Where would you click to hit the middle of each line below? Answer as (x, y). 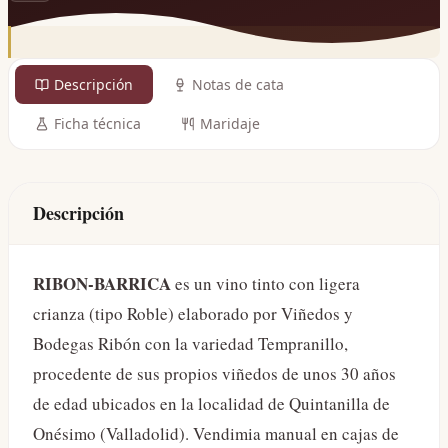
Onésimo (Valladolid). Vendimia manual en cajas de (216, 433)
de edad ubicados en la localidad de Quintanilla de (211, 403)
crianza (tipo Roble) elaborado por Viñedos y (193, 313)
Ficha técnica (97, 123)
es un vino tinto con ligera (265, 283)
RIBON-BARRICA (102, 283)
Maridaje (229, 123)
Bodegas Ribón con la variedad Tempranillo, (190, 343)
